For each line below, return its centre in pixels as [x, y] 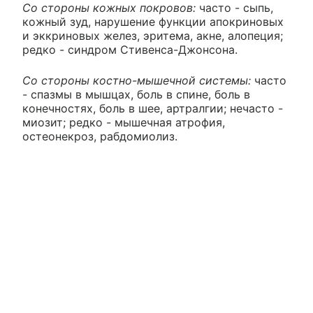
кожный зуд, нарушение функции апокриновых [153, 21]
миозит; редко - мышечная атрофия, [124, 122]
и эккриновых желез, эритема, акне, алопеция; [153, 35]
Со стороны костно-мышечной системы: [138, 80]
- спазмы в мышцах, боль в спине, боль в [136, 94]
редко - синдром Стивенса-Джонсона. [130, 49]
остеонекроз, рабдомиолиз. [100, 136]
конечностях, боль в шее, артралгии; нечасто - [153, 108]
